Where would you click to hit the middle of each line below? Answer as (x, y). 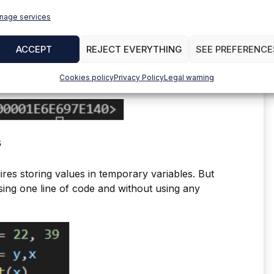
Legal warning (189, 77)
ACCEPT (34, 49)
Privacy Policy (139, 77)
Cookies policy (87, 77)
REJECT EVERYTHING (134, 49)
